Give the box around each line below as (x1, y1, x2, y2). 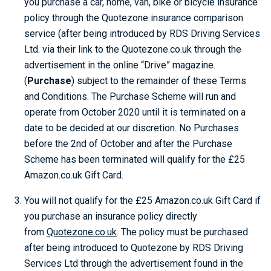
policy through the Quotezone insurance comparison (24, 12, 243, 24)
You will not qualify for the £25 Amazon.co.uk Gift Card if (24, 195, 261, 206)
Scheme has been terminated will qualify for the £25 (24, 154, 245, 165)
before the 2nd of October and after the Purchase (24, 138, 232, 149)
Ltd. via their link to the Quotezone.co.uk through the (24, 44, 241, 55)
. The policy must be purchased (117, 226, 248, 238)
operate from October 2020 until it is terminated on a (24, 106, 246, 118)
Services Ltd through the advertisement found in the (24, 258, 243, 269)
